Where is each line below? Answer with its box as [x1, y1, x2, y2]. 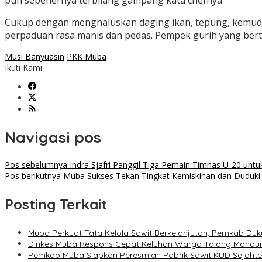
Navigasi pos [5, 127, 101, 147]
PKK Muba [67, 51, 106, 63]
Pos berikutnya [5, 170, 61, 182]
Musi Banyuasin [5, 51, 64, 63]
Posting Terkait [5, 195, 107, 213]
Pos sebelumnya [5, 159, 67, 171]
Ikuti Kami [5, 62, 42, 74]
